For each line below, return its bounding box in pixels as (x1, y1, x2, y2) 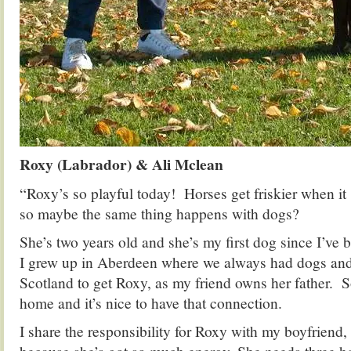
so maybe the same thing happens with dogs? (20, 203, 299, 223)
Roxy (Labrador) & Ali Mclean (20, 153, 223, 175)
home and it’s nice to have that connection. (20, 292, 282, 313)
